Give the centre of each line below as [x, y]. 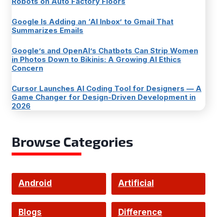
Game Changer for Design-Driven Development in [104, 97]
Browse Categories [72, 141]
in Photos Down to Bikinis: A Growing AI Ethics [96, 59]
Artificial [136, 183]
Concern [27, 68]
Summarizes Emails [47, 30]
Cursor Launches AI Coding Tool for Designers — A [107, 88]
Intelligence [143, 203]
